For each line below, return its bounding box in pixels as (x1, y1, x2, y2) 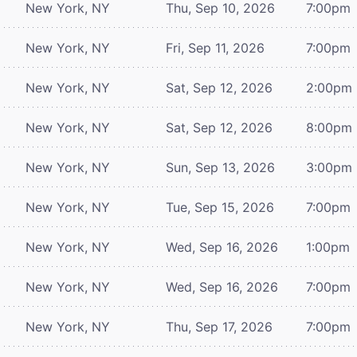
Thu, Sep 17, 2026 (166, 318, 273, 335)
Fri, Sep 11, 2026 (166, 39, 265, 56)
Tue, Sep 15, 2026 (166, 198, 274, 215)
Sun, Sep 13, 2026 (166, 159, 275, 175)
